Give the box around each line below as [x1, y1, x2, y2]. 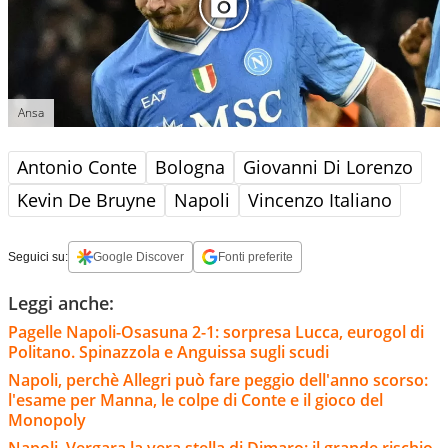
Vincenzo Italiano [248, 188, 392, 213]
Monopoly [8, 409, 86, 432]
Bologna [155, 155, 225, 180]
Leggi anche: [8, 291, 114, 316]
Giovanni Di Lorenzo [243, 155, 413, 180]
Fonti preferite [218, 250, 293, 265]
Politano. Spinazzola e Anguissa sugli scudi [8, 341, 329, 364]
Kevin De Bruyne [17, 188, 156, 213]
